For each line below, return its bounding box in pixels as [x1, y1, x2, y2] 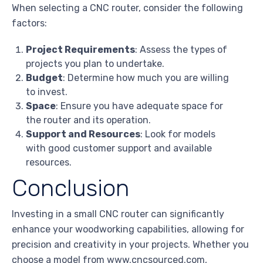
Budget [26, 72, 63, 84]
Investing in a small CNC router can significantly [12, 208, 224, 220]
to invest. [26, 86, 68, 98]
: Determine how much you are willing [63, 72, 229, 84]
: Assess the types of [135, 44, 227, 56]
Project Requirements [26, 44, 135, 56]
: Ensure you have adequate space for [56, 100, 223, 112]
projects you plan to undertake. [26, 58, 164, 70]
